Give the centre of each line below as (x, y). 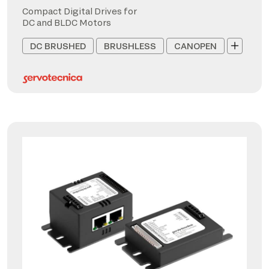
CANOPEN (195, 46)
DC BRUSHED (58, 46)
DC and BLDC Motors (67, 22)
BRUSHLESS (130, 46)
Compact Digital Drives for (80, 11)
